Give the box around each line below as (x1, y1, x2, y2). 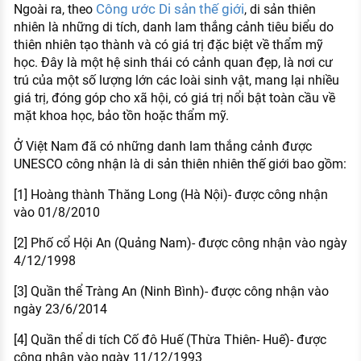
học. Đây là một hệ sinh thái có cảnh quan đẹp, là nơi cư (13, 55, 333, 71)
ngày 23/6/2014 (13, 301, 107, 317)
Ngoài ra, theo (13, 2, 96, 18)
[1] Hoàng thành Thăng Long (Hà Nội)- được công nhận (13, 187, 328, 203)
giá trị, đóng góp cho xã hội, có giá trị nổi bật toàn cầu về (13, 90, 335, 106)
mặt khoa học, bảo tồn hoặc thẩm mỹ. (13, 108, 229, 124)
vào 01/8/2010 (13, 205, 100, 221)
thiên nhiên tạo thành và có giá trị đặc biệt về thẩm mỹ (13, 37, 323, 53)
